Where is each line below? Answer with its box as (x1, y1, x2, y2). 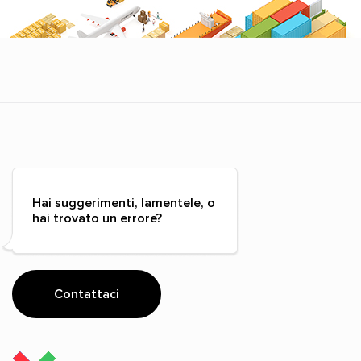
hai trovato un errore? (32, 211, 162, 225)
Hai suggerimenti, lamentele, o (32, 196, 215, 210)
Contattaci (54, 288, 119, 301)
